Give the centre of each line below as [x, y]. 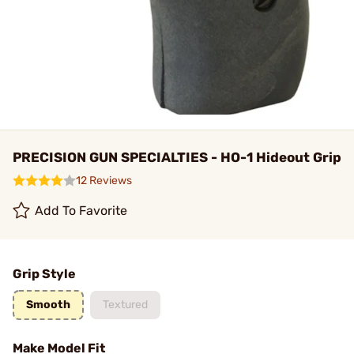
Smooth [48, 305]
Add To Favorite [81, 211]
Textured [125, 305]
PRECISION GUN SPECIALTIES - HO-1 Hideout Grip [177, 157]
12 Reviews [104, 181]
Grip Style [44, 274]
